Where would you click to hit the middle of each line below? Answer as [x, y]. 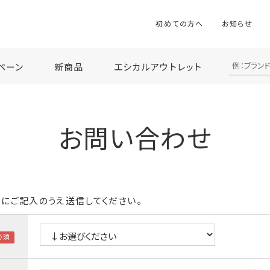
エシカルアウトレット [158, 67]
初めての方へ [180, 24]
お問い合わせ [135, 140]
